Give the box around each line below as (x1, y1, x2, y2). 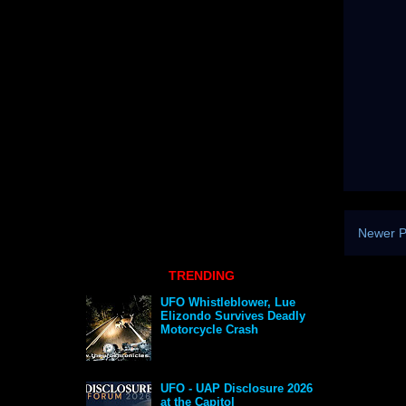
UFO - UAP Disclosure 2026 (160, 382, 314, 396)
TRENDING (168, 267, 235, 283)
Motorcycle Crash (160, 323, 259, 337)
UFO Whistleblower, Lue (160, 295, 296, 310)
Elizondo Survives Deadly (160, 309, 306, 324)
